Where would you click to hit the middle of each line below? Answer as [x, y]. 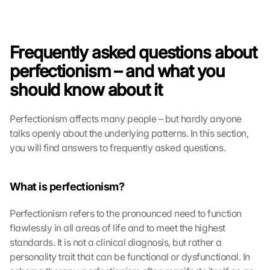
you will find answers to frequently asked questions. [118, 148]
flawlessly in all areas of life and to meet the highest [118, 228]
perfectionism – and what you [117, 71]
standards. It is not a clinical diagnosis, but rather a [116, 242]
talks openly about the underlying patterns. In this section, [129, 133]
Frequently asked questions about [133, 52]
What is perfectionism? [67, 187]
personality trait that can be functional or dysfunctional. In [130, 257]
